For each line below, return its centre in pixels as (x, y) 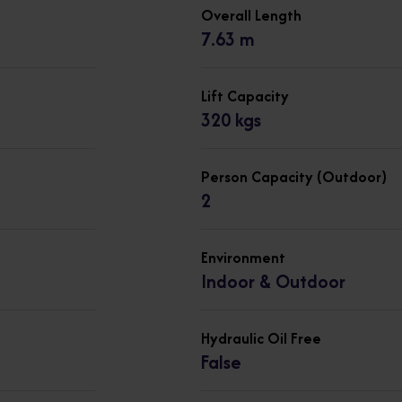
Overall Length (251, 15)
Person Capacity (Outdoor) (294, 176)
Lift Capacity (245, 96)
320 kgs (231, 119)
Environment (243, 257)
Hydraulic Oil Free (261, 338)
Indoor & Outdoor (273, 281)
